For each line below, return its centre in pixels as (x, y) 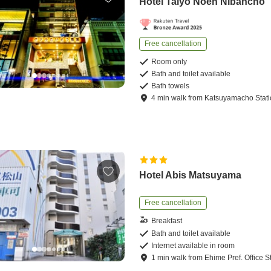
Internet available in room (193, 245)
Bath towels (171, 86)
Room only (169, 61)
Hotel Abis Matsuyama (191, 175)
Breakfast (167, 221)
